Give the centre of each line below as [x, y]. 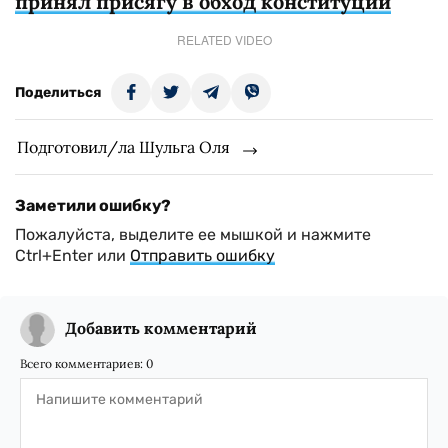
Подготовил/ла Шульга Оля [123, 147]
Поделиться [58, 92]
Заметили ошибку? [93, 205]
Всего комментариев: [83, 363]
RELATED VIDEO [224, 39]
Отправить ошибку [202, 255]
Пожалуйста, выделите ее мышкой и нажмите [193, 234]
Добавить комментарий [161, 328]
